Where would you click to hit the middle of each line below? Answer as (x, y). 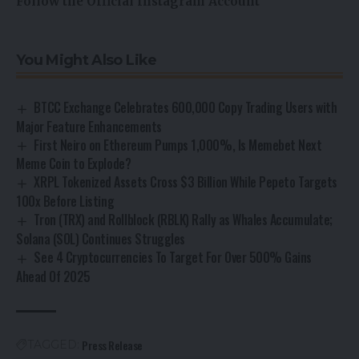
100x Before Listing (65, 202)
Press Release (112, 345)
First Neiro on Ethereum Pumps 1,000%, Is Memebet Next (178, 145)
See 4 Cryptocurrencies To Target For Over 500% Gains (173, 258)
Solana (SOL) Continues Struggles (101, 239)
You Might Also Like (87, 60)
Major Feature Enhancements (89, 126)
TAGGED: (53, 345)
